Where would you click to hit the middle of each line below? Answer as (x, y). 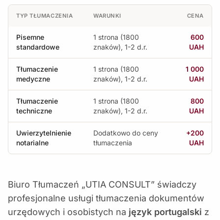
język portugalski (165, 212)
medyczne (33, 79)
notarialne (32, 143)
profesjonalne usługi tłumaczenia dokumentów (106, 198)
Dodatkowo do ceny (126, 133)
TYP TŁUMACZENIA (45, 16)
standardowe (38, 47)
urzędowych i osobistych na (68, 212)
